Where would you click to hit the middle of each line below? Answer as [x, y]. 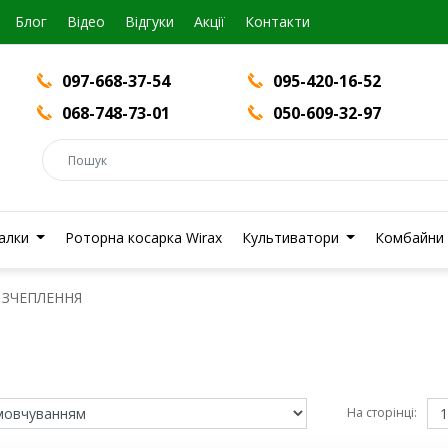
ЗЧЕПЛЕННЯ [42, 297]
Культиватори [292, 237]
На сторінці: [382, 412]
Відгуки [149, 21]
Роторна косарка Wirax [143, 237]
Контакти [277, 21]
